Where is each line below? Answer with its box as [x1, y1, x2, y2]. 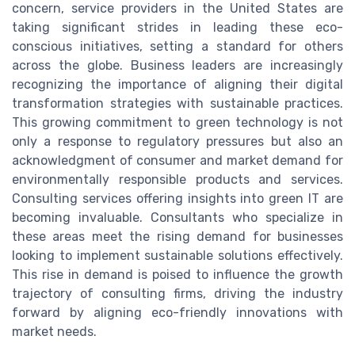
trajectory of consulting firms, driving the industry [12, 286, 343, 302]
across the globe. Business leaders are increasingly [12, 58, 343, 74]
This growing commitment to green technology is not [12, 115, 343, 131]
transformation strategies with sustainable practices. [12, 96, 343, 112]
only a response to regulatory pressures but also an [12, 134, 343, 150]
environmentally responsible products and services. [12, 172, 343, 188]
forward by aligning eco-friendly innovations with [12, 305, 343, 321]
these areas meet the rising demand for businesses [12, 229, 343, 245]
